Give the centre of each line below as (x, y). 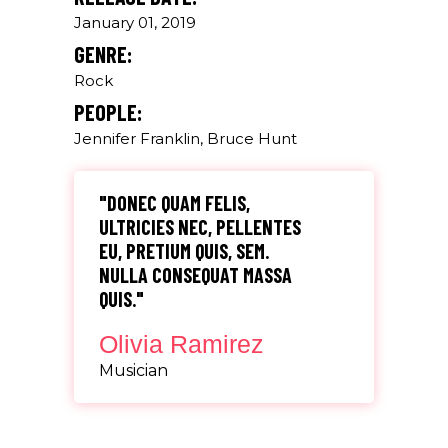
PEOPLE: (108, 111)
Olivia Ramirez (181, 343)
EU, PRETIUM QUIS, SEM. (184, 250)
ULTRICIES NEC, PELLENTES (200, 226)
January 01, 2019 (135, 22)
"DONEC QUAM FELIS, (174, 202)
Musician (133, 370)
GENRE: (103, 53)
